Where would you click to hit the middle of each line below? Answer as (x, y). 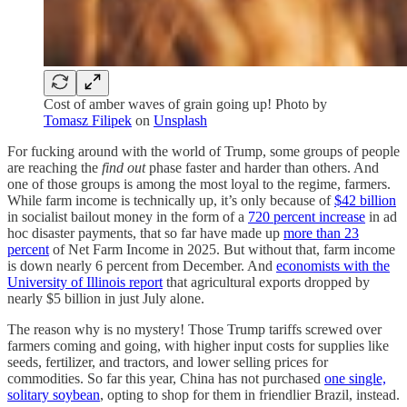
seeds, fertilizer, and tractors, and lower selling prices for (168, 362)
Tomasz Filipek (88, 120)
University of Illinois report (85, 282)
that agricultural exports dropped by (266, 282)
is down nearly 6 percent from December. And (142, 265)
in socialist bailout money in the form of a (128, 216)
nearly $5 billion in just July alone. (106, 298)
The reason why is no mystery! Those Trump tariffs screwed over (194, 329)
